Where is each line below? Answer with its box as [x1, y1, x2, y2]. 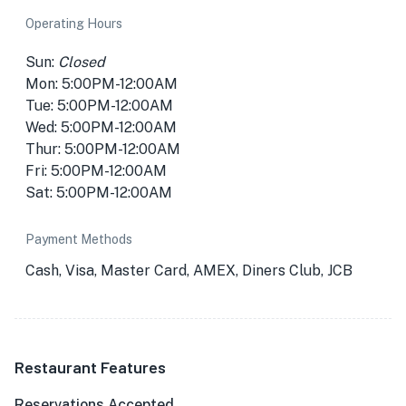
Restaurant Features [14, 357, 166, 377]
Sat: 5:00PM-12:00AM [25, 184, 172, 201]
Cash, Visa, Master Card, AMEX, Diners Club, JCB [25, 262, 353, 279]
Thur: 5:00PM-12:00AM [25, 140, 180, 158]
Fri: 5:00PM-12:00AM [25, 162, 167, 179]
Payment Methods [25, 232, 132, 246]
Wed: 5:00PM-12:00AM [25, 119, 177, 136]
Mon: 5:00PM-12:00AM [25, 75, 178, 92]
